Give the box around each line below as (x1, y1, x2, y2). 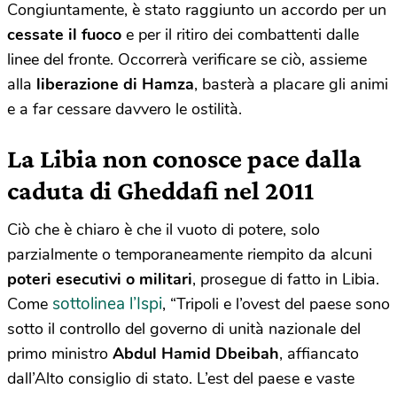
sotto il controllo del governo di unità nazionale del (7, 317, 361, 339)
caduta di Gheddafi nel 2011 (7, 175, 314, 205)
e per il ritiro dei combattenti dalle (121, 23, 359, 45)
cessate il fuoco (7, 23, 121, 45)
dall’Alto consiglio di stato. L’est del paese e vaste (7, 367, 354, 389)
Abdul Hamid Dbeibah (113, 342, 279, 364)
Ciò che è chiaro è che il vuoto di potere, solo (7, 218, 320, 240)
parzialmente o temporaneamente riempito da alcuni (7, 243, 372, 265)
